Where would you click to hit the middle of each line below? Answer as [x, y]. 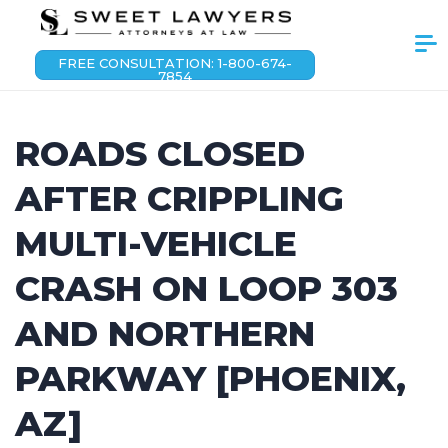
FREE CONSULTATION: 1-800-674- [174, 63]
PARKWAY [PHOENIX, [210, 378]
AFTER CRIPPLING [179, 198]
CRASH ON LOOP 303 [206, 288]
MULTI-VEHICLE [156, 243]
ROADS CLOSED [160, 153]
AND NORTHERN [165, 333]
